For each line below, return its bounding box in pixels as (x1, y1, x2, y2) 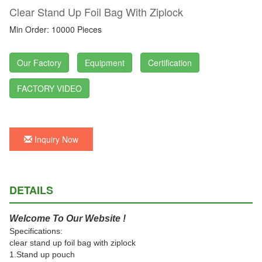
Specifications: (9, 226, 63, 236)
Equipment (85, 57, 125, 68)
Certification (148, 57, 192, 68)
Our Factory (17, 57, 61, 68)
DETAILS (9, 182, 53, 198)
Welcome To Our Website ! (9, 213, 126, 223)
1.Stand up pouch (9, 250, 75, 259)
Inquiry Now (32, 133, 78, 145)
